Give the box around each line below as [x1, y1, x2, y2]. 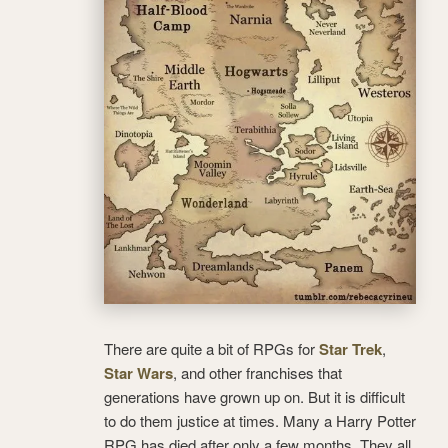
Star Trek [319, 337, 382, 360]
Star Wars [104, 361, 173, 384]
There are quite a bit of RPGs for [104, 337, 319, 359]
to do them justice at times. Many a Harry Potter [104, 409, 416, 431]
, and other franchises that [173, 361, 342, 383]
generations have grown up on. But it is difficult [104, 385, 405, 407]
